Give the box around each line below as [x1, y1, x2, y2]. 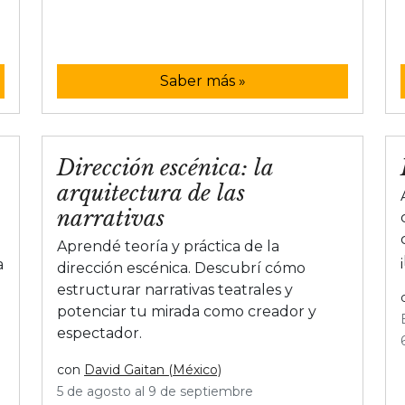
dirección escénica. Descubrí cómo [57, 259, 306, 277]
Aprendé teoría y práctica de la [57, 237, 279, 255]
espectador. [57, 324, 142, 342]
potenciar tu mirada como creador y [57, 302, 316, 320]
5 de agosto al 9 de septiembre [57, 382, 253, 400]
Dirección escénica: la [57, 154, 273, 181]
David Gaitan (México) [84, 361, 221, 378]
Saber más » [159, 71, 246, 89]
